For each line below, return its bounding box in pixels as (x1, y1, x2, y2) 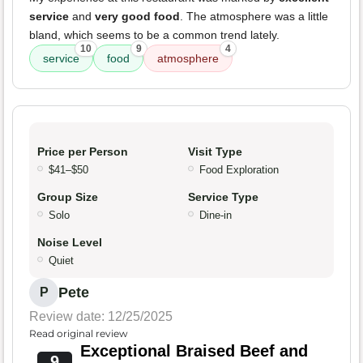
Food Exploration (199, 164, 279, 177)
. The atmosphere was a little (180, 10, 328, 23)
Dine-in (199, 209, 232, 222)
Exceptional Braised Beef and (79, 342, 308, 361)
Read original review (29, 327, 128, 340)
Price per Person (37, 145, 128, 159)
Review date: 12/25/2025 (29, 310, 173, 324)
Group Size (37, 190, 98, 204)
